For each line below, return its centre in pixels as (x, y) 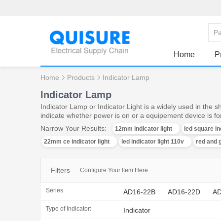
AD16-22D (184, 192)
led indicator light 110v (153, 142)
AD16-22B (139, 192)
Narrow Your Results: (74, 128)
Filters (60, 170)
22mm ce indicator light (77, 142)
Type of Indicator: (69, 208)
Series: (55, 190)
